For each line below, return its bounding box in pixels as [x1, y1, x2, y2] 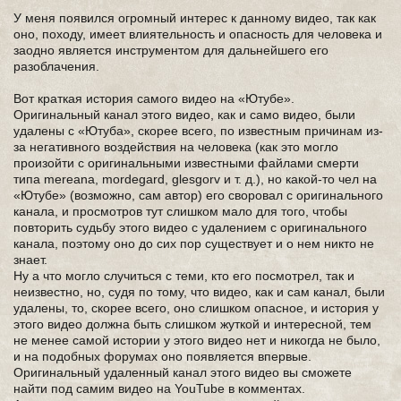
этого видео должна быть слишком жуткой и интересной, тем [13, 317, 371, 331]
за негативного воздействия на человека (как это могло [13, 140, 338, 154]
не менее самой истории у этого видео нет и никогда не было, [13, 333, 380, 347]
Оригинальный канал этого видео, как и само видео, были [13, 107, 355, 122]
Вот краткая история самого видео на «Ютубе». [13, 91, 294, 106]
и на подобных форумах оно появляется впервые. [13, 349, 311, 363]
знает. [13, 252, 47, 267]
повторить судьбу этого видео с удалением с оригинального [13, 220, 367, 235]
